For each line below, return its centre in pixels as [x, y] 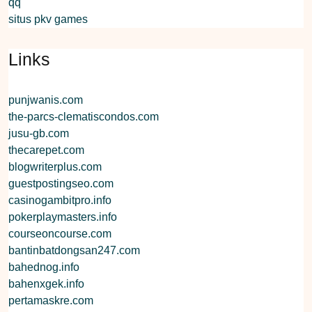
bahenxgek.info [46, 283]
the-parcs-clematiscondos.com [84, 116]
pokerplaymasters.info [63, 217]
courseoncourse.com [60, 233]
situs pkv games [48, 19]
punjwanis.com [46, 100]
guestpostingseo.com [61, 183]
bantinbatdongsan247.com [74, 250]
